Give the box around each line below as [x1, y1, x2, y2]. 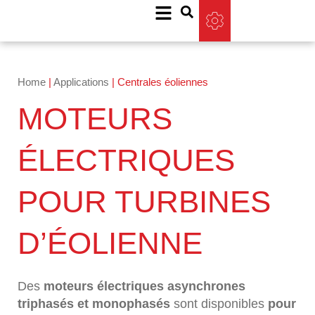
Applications [53, 75, 109, 88]
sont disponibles [170, 296, 268, 311]
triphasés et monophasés [18, 296, 170, 311]
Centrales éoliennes [117, 75, 208, 88]
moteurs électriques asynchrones [44, 278, 245, 293]
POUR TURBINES [18, 184, 271, 219]
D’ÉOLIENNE [18, 225, 202, 260]
